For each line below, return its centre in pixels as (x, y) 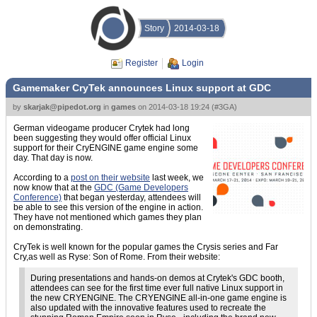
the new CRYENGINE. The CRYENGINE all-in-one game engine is (158, 298)
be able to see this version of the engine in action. (108, 207)
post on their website (110, 178)
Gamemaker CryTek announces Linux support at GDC (142, 88)
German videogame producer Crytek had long (102, 128)
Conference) (38, 197)
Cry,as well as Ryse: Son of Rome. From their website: (117, 257)
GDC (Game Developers (141, 188)
